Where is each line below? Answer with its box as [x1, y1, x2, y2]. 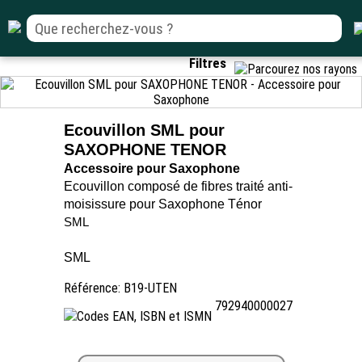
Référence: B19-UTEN [64, 280, 177, 296]
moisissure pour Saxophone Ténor [64, 197, 262, 211]
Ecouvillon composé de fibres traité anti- [64, 179, 293, 193]
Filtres [189, 55, 226, 71]
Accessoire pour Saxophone [64, 162, 240, 175]
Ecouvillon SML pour [64, 121, 225, 139]
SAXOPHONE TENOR [64, 141, 226, 158]
